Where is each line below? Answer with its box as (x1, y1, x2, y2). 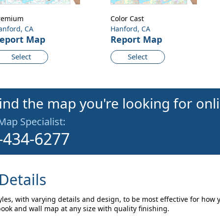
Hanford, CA (110, 24, 150, 34)
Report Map (110, 33, 162, 46)
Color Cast (110, 14, 144, 24)
